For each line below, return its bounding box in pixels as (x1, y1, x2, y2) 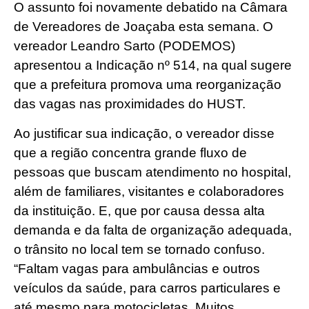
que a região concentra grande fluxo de (14, 145, 247, 160)
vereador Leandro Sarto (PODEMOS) (14, 39, 235, 54)
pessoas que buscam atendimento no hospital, (14, 164, 291, 179)
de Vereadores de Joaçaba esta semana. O (14, 19, 273, 34)
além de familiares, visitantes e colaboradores (14, 183, 284, 199)
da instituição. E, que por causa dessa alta (14, 203, 265, 218)
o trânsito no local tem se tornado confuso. (14, 241, 265, 257)
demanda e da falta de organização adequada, (14, 222, 292, 237)
